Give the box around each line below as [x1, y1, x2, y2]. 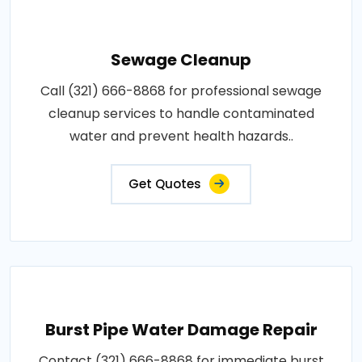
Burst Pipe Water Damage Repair [44, 318, 318, 341]
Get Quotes [128, 175, 201, 192]
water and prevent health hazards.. [69, 126, 293, 145]
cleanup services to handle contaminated [48, 103, 314, 123]
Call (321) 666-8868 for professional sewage [40, 81, 322, 100]
